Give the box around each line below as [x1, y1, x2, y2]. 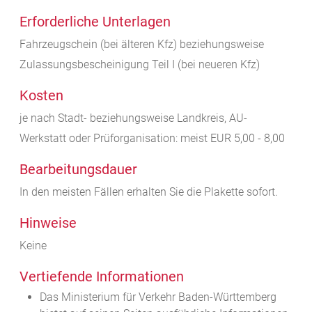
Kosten [19, 87, 63, 104]
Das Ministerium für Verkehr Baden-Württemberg [39, 290, 276, 304]
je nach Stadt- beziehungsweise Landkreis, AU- [19, 111, 247, 125]
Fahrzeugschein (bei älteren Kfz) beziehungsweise [19, 38, 264, 52]
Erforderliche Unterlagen [19, 13, 171, 31]
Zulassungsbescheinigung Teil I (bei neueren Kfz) [19, 58, 260, 72]
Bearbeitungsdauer [19, 161, 137, 178]
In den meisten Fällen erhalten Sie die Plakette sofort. [19, 185, 278, 199]
